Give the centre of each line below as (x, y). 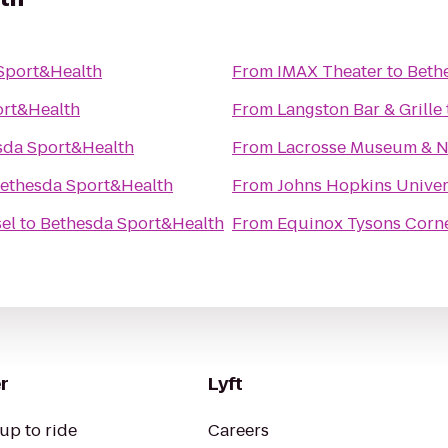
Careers (238, 430)
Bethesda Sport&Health (132, 223)
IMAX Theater (330, 71)
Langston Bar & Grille (359, 109)
